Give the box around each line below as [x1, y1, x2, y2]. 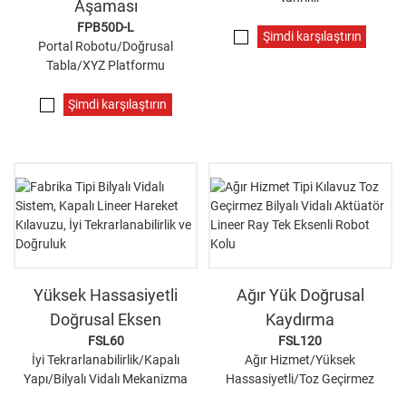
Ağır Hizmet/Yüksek [245, 352, 356, 367]
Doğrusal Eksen [50, 309, 162, 329]
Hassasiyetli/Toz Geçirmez [226, 371, 375, 386]
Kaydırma [266, 309, 335, 329]
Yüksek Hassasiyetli [34, 285, 179, 304]
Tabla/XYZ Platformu [46, 57, 166, 72]
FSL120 [278, 333, 323, 348]
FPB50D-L [77, 19, 135, 34]
